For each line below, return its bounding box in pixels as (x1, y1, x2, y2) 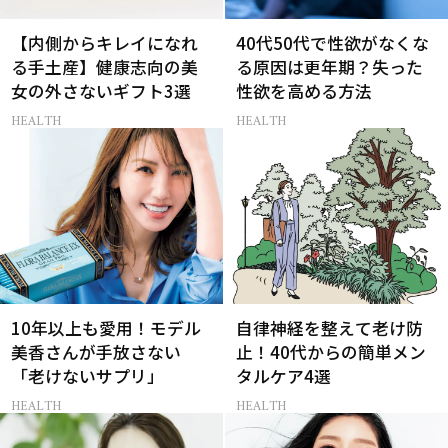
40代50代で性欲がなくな (236, 30, 430, 55)
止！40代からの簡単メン (236, 340, 427, 365)
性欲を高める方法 (236, 78, 373, 103)
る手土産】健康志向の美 (11, 54, 199, 79)
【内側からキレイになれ (11, 30, 199, 55)
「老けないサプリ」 (11, 364, 165, 389)
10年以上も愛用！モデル (11, 316, 202, 341)
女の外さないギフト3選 (11, 78, 192, 103)
